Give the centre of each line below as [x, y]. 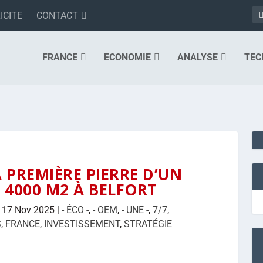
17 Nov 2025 [28, 210]
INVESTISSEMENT [82, 224]
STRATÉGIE [148, 224]
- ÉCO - [75, 210]
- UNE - [135, 210]
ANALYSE [198, 58]
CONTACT [57, 15]
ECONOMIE [127, 58]
